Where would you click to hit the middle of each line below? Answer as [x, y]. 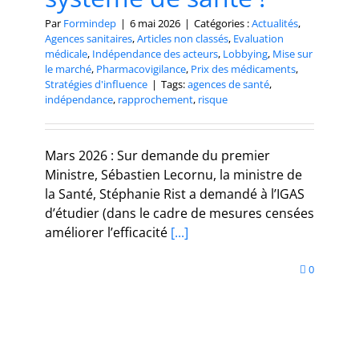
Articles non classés [183, 38]
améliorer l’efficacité [106, 232]
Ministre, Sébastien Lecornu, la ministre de [173, 174]
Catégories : [223, 23]
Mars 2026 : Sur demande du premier [157, 155]
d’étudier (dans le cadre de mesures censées [179, 213]
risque [213, 99]
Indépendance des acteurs [155, 53]
